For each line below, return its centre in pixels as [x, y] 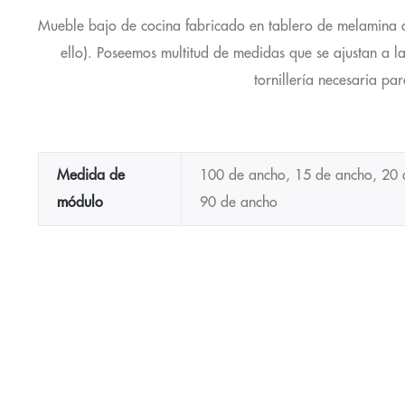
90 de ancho [239, 202]
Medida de [91, 175]
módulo [80, 202]
